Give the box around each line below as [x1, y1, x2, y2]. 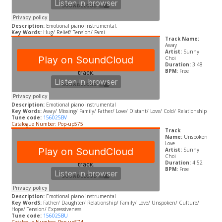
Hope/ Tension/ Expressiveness [11, 206, 81, 213]
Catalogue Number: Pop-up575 [11, 120, 83, 128]
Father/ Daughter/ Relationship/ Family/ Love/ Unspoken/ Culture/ [43, 199, 199, 207]
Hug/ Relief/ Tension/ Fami [43, 29, 105, 36]
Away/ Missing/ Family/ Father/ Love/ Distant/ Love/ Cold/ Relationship [43, 108, 207, 115]
